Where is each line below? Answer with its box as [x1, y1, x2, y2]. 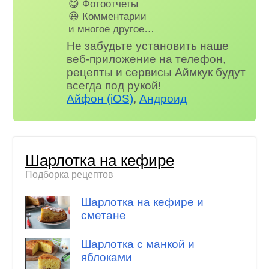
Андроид [139, 92, 187, 105]
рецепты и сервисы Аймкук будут [67, 65, 246, 79]
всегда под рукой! [67, 79, 162, 92]
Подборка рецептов [25, 169, 113, 180]
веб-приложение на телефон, [67, 52, 226, 65]
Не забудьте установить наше [67, 39, 229, 52]
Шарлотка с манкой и [80, 238, 195, 251]
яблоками [80, 251, 132, 264]
